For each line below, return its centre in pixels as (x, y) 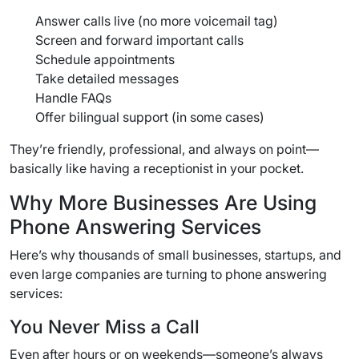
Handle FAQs (73, 97)
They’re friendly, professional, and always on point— (164, 149)
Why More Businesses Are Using (163, 202)
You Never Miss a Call (105, 326)
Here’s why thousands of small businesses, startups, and (175, 254)
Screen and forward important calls (139, 40)
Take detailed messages (107, 78)
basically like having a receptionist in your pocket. (157, 168)
